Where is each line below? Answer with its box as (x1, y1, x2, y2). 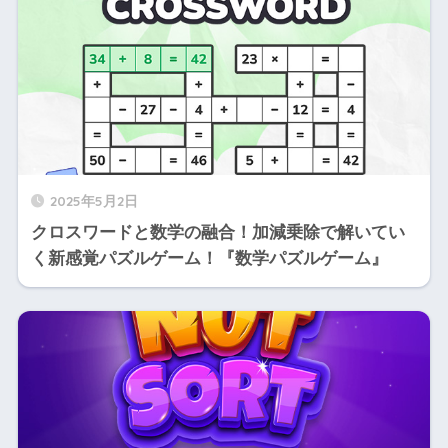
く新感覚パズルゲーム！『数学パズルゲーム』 (30, 248, 388, 268)
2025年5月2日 (49, 191, 138, 209)
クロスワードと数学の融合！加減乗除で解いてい (30, 222, 405, 242)
